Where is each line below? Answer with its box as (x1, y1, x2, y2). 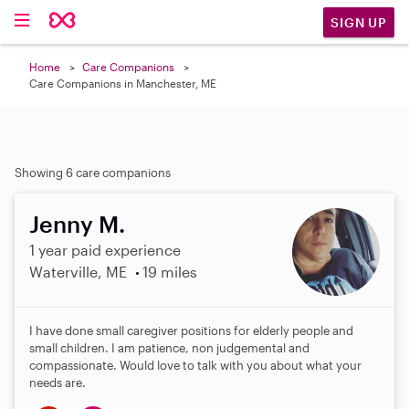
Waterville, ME (29, 263, 127, 280)
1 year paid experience (29, 241, 181, 258)
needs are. (29, 375, 86, 390)
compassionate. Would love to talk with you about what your (29, 358, 362, 372)
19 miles (142, 263, 197, 280)
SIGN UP (330, 14, 387, 30)
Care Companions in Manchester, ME (29, 77, 216, 89)
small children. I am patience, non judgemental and (29, 341, 309, 355)
